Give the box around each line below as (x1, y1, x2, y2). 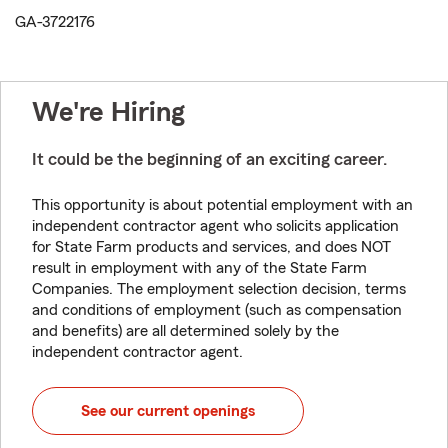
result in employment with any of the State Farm (32, 260, 367, 277)
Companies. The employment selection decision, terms (32, 281, 406, 298)
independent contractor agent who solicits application (32, 218, 399, 235)
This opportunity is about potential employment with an (32, 197, 413, 214)
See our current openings (81, 403, 255, 420)
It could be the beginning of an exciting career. (32, 150, 387, 169)
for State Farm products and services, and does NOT (32, 239, 391, 256)
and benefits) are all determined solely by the (32, 323, 339, 340)
